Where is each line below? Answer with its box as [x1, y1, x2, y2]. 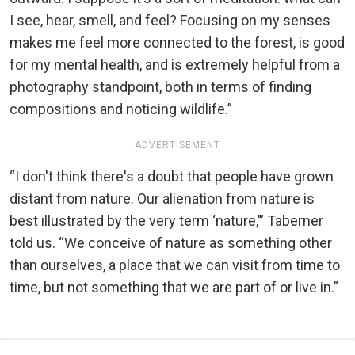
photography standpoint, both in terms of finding [10, 78, 311, 96]
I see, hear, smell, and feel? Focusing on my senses [10, 12, 330, 29]
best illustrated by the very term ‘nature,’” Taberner [10, 212, 323, 230]
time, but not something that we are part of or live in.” [10, 279, 338, 296]
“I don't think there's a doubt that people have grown [10, 168, 334, 185]
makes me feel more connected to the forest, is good [10, 34, 345, 52]
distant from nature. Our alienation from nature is [10, 190, 315, 208]
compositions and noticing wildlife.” [10, 101, 232, 118]
